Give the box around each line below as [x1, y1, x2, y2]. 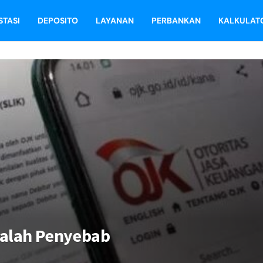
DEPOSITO [38, 15, 78, 26]
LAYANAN [96, 15, 134, 26]
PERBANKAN [151, 15, 201, 26]
